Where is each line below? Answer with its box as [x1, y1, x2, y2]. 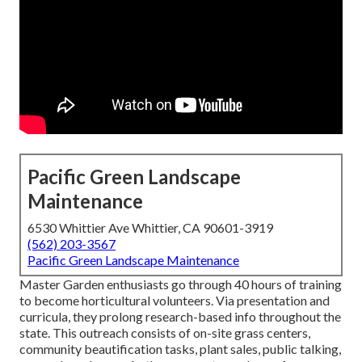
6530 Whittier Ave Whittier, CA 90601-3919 [27, 220, 273, 236]
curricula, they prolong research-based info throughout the [19, 309, 341, 325]
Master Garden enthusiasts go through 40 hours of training [19, 276, 342, 293]
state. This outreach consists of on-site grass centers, [19, 325, 310, 341]
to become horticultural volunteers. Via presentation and [19, 293, 330, 309]
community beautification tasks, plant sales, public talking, [19, 341, 341, 357]
